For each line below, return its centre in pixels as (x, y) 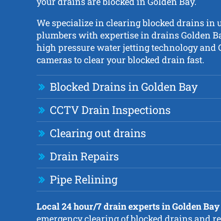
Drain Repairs (84, 156)
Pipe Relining (83, 180)
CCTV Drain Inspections (110, 110)
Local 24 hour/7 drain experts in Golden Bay (128, 206)
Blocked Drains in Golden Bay (124, 87)
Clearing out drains (98, 133)
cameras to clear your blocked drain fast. (120, 60)
